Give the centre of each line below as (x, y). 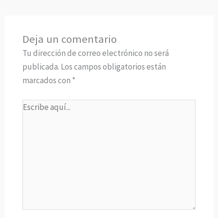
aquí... (32, 119)
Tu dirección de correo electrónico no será (95, 53)
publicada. (41, 67)
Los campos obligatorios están (113, 67)
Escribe (35, 106)
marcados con (47, 81)
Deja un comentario (69, 39)
